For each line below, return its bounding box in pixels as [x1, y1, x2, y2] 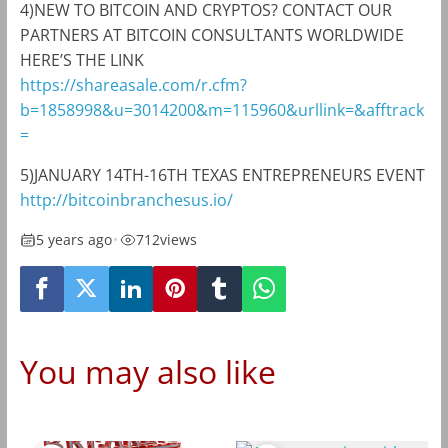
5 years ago [35, 230, 112, 250]
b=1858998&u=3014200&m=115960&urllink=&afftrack [19, 99, 424, 122]
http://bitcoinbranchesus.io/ [19, 189, 233, 212]
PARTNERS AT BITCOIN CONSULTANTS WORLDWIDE [19, 24, 404, 47]
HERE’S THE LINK [19, 49, 144, 72]
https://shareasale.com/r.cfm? [19, 74, 247, 97]
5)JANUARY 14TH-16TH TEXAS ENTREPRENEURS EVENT [19, 164, 425, 187]
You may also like [19, 350, 276, 394]
